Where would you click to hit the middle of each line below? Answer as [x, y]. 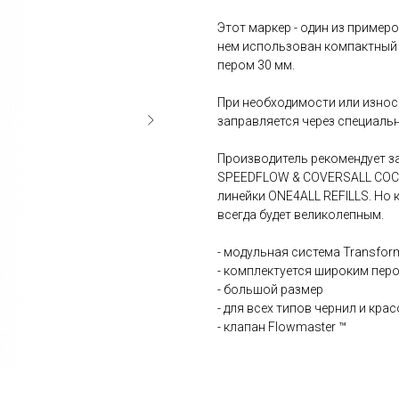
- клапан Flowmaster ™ [282, 327]
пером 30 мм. [256, 65]
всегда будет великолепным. [301, 215]
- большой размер [270, 290]
